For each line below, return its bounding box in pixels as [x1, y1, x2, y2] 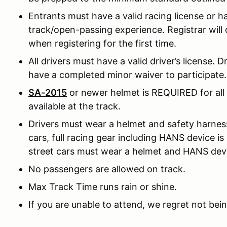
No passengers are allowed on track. [28, 164, 185, 174]
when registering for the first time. [28, 38, 176, 49]
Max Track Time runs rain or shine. [28, 181, 177, 192]
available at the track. [28, 101, 121, 111]
